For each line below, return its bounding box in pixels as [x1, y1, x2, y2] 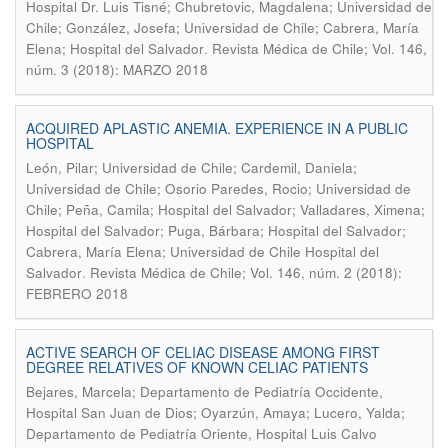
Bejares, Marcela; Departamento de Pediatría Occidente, [26, 382, 383, 401]
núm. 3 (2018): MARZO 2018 [26, 60, 208, 79]
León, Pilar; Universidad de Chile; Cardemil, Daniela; [26, 158, 357, 177]
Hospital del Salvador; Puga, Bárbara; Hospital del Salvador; [26, 221, 406, 240]
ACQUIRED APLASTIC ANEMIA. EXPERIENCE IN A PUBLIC [26, 118, 408, 138]
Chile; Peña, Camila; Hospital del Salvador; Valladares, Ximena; [26, 200, 425, 219]
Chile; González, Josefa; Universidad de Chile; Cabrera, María [26, 18, 419, 37]
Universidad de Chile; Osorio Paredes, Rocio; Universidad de [26, 179, 411, 198]
